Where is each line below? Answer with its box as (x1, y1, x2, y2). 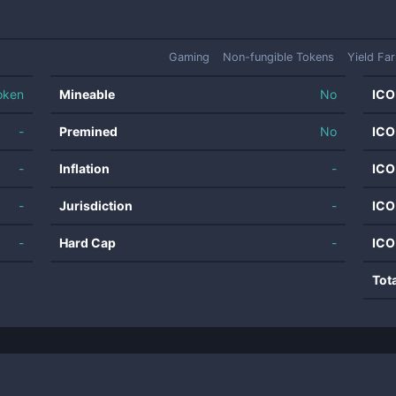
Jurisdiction (59, 198, 133, 213)
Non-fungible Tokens (223, 50, 334, 64)
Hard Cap (59, 235, 117, 250)
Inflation (59, 161, 110, 176)
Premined (59, 124, 118, 139)
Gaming (169, 50, 209, 64)
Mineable (59, 87, 116, 102)
